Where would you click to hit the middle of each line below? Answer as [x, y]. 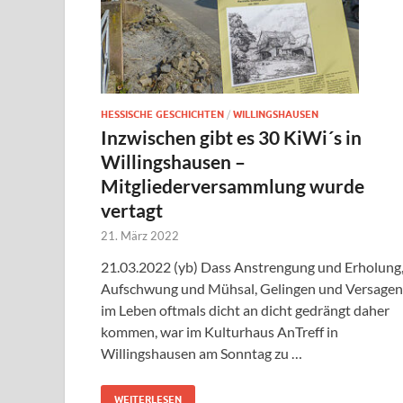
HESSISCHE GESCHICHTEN [162, 114]
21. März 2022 [140, 236]
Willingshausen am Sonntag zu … [201, 353]
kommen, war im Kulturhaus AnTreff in [219, 331]
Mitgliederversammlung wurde [233, 186]
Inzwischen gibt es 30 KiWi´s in [231, 137]
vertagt [132, 210]
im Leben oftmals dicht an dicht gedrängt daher [245, 310]
